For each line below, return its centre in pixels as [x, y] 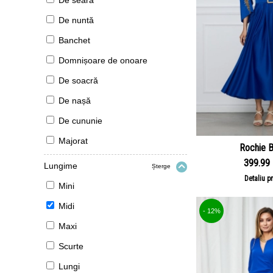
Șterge [161, 166]
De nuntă [76, 20]
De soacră [78, 80]
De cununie [80, 121]
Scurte [71, 246]
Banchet [74, 40]
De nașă [75, 101]
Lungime [61, 166]
